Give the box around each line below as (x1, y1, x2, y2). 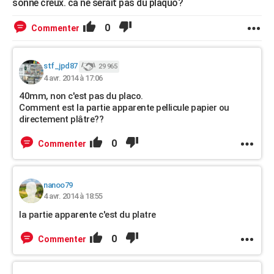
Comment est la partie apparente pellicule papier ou (19, 102, 229, 113)
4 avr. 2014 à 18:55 (43, 191, 103, 201)
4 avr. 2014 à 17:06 (43, 73, 103, 83)
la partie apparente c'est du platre (19, 209, 156, 220)
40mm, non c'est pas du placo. (19, 91, 143, 102)
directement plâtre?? (19, 114, 103, 125)
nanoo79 (43, 180, 73, 190)
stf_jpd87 (43, 61, 78, 71)
